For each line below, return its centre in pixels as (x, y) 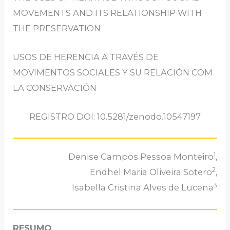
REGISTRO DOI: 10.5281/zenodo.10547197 (115, 117)
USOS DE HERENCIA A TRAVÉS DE (86, 57)
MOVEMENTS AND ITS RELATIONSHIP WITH (108, 13)
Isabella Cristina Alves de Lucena (142, 188)
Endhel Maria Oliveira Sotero (151, 172)
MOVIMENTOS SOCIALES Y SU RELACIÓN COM (113, 72)
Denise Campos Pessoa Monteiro (141, 157)
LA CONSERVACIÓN (55, 88)
